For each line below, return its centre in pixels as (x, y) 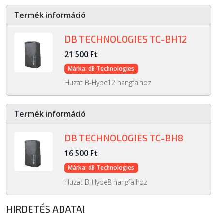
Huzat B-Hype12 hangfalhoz (108, 83)
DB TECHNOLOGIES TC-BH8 (124, 138)
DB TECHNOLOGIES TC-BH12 (125, 39)
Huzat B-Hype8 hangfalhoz (106, 182)
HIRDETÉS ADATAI (46, 209)
